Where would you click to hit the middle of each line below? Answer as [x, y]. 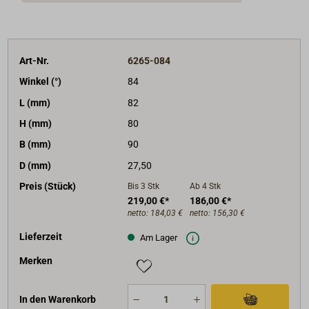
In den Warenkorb [58, 300]
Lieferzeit [41, 237]
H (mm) [36, 124]
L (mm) [35, 102]
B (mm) [36, 144]
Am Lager [157, 237]
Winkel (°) [41, 82]
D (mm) [36, 165]
